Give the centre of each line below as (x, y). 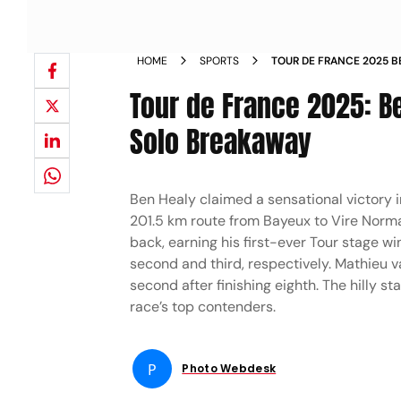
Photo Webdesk (229, 368)
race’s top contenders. (203, 307)
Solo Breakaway (221, 142)
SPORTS (220, 61)
